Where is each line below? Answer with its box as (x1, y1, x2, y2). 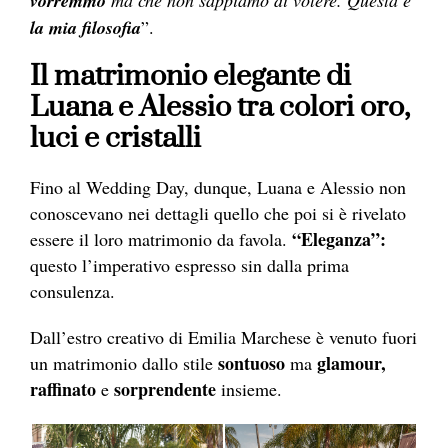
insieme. (216, 376, 282, 401)
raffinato (30, 375, 96, 402)
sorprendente (114, 375, 216, 402)
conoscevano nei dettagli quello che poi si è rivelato (30, 200, 406, 225)
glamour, (317, 349, 386, 376)
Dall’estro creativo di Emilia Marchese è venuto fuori (30, 324, 417, 349)
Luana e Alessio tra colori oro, (30, 88, 410, 126)
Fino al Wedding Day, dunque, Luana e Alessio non (30, 174, 406, 199)
